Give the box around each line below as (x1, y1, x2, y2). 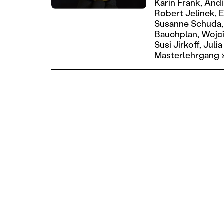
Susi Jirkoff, (154, 38, 202, 50)
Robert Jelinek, (154, 6, 217, 19)
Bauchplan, (154, 27, 200, 40)
